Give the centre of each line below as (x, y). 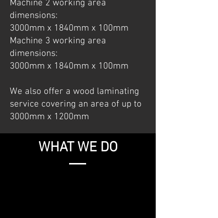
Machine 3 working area (58, 41)
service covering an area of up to (76, 104)
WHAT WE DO (78, 148)
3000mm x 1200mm (51, 117)
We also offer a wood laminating (74, 92)
